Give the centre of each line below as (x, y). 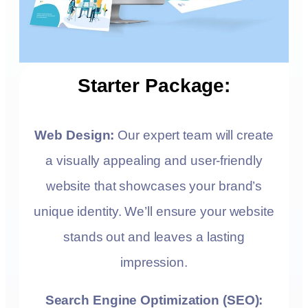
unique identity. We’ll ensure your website (154, 211)
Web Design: (75, 135)
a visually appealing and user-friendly (154, 160)
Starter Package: (154, 86)
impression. (154, 262)
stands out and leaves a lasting (154, 236)
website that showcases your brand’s (154, 186)
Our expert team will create (194, 135)
